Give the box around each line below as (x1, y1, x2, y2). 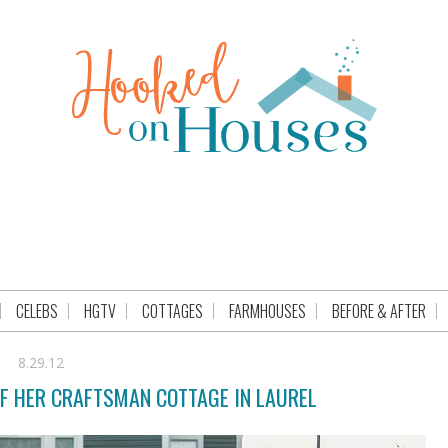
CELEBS (15, 299, 58, 323)
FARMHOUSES (228, 299, 306, 323)
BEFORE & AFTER (331, 299, 426, 323)
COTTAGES (141, 299, 203, 323)
